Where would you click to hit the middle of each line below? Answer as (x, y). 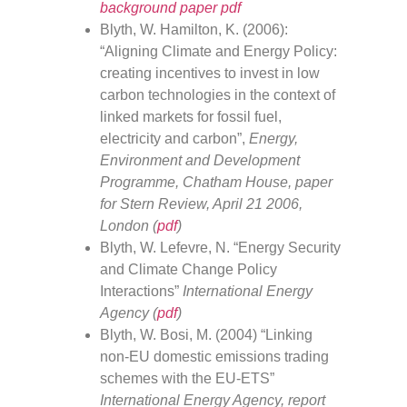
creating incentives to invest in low (210, 73)
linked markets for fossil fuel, (191, 116)
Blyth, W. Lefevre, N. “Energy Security (220, 247)
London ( (129, 225)
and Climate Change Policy (189, 269)
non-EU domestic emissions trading (214, 356)
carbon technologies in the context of (218, 94)
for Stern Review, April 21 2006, (201, 203)
